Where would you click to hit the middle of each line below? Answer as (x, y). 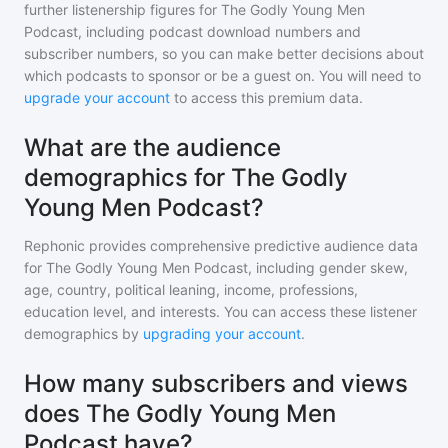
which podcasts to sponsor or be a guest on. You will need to (222, 75)
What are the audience (152, 147)
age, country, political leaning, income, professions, (191, 289)
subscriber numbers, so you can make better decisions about (224, 53)
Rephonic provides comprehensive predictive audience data (221, 245)
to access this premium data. (266, 97)
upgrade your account (97, 97)
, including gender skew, (328, 267)
